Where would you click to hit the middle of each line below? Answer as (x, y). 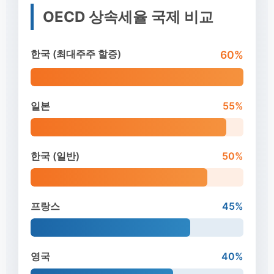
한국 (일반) (55, 156)
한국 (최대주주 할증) (76, 54)
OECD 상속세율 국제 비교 (128, 17)
